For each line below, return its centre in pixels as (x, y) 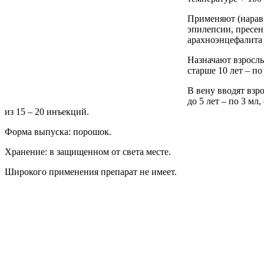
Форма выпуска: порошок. (58, 131)
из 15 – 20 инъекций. (47, 111)
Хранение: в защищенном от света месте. (88, 151)
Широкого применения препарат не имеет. (91, 171)
